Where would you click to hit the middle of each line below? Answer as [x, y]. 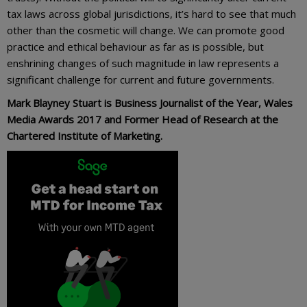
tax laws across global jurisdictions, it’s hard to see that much [151, 13]
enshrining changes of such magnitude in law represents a [143, 63]
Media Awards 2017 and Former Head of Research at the [143, 119]
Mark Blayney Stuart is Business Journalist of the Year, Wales [150, 102]
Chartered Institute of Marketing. [85, 135]
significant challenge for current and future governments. [140, 79]
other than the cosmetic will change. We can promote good [146, 30]
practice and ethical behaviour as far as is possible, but [135, 46]
